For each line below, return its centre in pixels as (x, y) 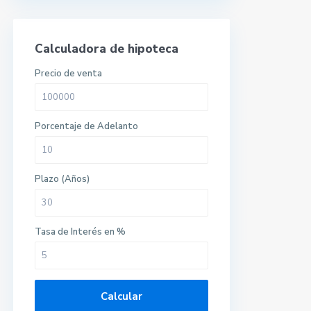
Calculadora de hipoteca (107, 49)
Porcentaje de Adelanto (86, 126)
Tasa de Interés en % (80, 232)
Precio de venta (68, 74)
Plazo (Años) (62, 179)
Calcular (121, 296)
